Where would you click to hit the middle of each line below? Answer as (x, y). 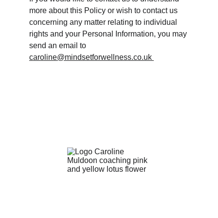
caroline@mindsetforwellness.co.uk (91, 57)
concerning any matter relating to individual (104, 22)
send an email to (59, 45)
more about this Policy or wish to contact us (104, 10)
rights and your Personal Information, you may (109, 34)
